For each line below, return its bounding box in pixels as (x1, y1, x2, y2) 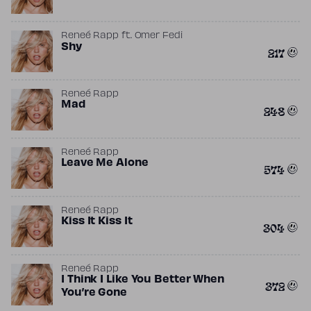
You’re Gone (61, 288, 127, 298)
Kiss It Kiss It (61, 217, 133, 226)
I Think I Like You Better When (61, 275, 224, 285)
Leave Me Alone (61, 158, 149, 168)
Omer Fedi (134, 32, 183, 40)
